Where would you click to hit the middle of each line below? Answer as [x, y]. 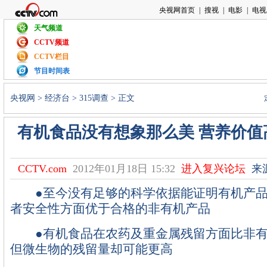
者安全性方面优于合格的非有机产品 [110, 209]
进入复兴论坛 [213, 169]
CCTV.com [42, 169]
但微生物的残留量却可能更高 [91, 249]
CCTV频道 [52, 42]
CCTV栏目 [52, 57]
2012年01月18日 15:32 [124, 169]
